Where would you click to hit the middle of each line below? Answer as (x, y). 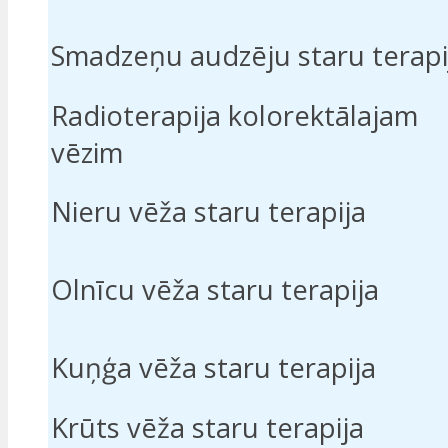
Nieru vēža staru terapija (208, 212)
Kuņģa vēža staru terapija (213, 368)
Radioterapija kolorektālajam (234, 116)
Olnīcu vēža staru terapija (215, 290)
